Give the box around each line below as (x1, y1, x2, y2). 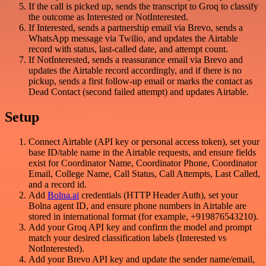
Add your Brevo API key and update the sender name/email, (28, 254, 255, 265)
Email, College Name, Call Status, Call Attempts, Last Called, (28, 169, 260, 179)
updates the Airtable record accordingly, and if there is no (28, 65, 242, 75)
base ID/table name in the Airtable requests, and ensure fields (28, 147, 256, 158)
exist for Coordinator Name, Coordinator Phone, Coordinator (28, 158, 257, 169)
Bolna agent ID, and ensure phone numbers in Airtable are (28, 201, 246, 211)
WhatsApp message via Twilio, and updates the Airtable (28, 33, 238, 43)
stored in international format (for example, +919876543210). (28, 211, 258, 222)
